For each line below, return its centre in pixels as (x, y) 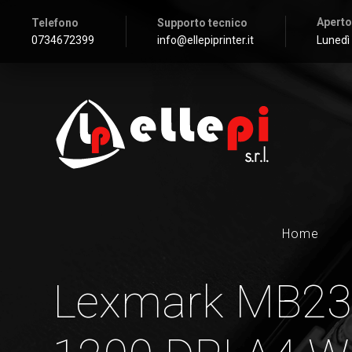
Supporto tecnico (202, 23)
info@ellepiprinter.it (205, 40)
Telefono (55, 23)
